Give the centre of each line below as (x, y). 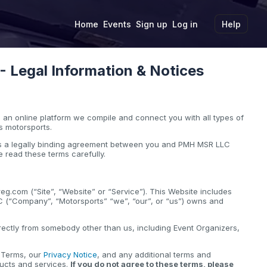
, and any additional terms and (154, 255)
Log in (185, 24)
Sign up (152, 24)
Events (117, 24)
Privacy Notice (70, 255)
